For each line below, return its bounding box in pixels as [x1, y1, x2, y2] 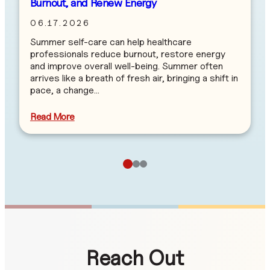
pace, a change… [30, 84, 99, 96]
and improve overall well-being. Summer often [30, 60, 223, 72]
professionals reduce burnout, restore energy [30, 48, 225, 60]
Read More [30, 110, 75, 122]
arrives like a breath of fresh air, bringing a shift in [30, 72, 238, 84]
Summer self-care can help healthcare [30, 36, 192, 48]
